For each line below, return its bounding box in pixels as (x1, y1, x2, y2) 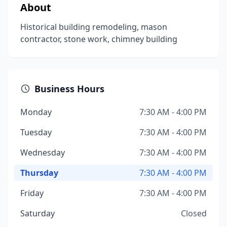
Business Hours (34, 83, 104, 95)
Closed (181, 208, 207, 219)
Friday (20, 187, 44, 199)
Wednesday (20, 147, 65, 158)
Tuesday (20, 127, 52, 138)
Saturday (20, 208, 55, 219)
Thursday (20, 167, 58, 178)
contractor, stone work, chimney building (20, 33, 177, 45)
